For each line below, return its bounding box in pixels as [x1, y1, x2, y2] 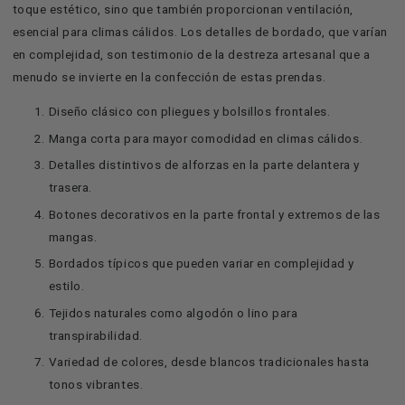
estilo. [48, 278, 85, 294]
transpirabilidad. [48, 327, 143, 343]
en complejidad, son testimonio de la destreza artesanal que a [12, 46, 371, 61]
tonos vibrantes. [48, 377, 144, 392]
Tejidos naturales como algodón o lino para [48, 305, 298, 320]
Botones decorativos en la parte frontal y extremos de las [48, 206, 381, 221]
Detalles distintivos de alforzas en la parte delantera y [48, 157, 360, 173]
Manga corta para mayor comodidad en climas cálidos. [48, 130, 363, 146]
